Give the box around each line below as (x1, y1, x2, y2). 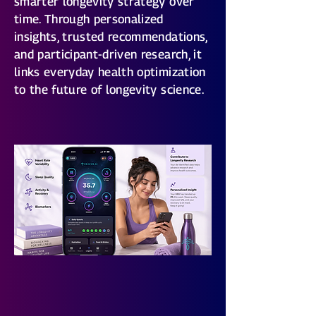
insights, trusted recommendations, (14, 30, 207, 44)
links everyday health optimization (14, 65, 206, 79)
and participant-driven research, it (14, 47, 202, 61)
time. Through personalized (14, 12, 164, 26)
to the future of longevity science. (14, 83, 204, 97)
